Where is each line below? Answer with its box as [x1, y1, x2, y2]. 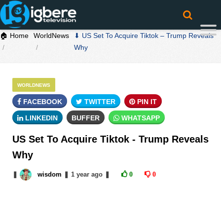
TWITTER [82, 98, 115, 106]
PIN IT [135, 98, 157, 106]
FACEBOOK [21, 98, 62, 106]
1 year [71, 171, 89, 178]
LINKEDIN [23, 114, 58, 122]
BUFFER [72, 114, 100, 122]
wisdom [37, 171, 62, 178]
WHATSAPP [119, 114, 160, 122]
